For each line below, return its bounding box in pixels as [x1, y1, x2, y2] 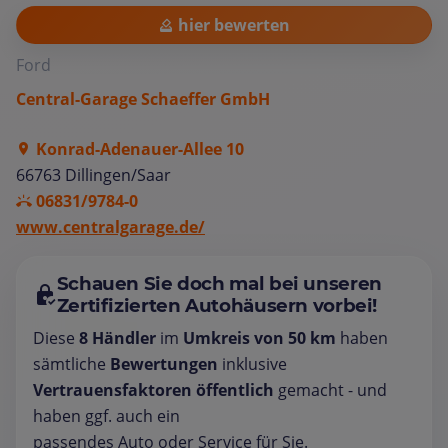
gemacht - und [274, 378, 387, 401]
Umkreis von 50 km [183, 326, 336, 349]
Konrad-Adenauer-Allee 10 [36, 137, 244, 160]
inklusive [218, 352, 287, 375]
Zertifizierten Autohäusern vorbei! [56, 293, 378, 317]
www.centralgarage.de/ [16, 215, 205, 238]
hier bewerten [174, 13, 290, 36]
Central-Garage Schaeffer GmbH [16, 87, 270, 110]
